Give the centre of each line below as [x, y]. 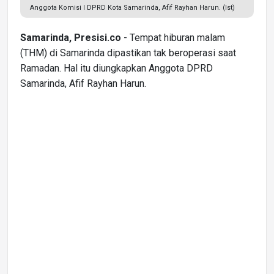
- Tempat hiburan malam [173, 37]
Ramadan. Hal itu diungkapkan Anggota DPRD [117, 68]
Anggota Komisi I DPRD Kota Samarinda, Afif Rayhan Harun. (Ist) [132, 7]
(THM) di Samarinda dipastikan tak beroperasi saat [128, 53]
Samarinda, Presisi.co [71, 37]
